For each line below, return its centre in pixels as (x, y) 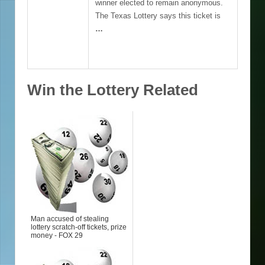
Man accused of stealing (70, 219)
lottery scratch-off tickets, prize (79, 227)
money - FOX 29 (57, 235)
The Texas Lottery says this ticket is (158, 16)
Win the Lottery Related (113, 90)
